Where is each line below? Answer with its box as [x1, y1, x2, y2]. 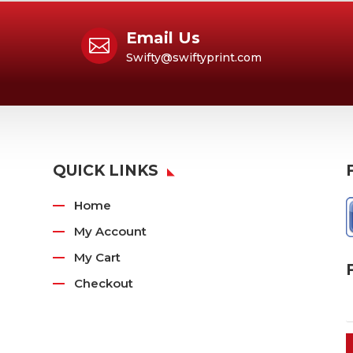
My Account [74, 224, 147, 239]
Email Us [126, 28, 201, 47]
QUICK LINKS [53, 162, 159, 180]
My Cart [74, 250, 121, 265]
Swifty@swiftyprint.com [126, 50, 262, 65]
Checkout [74, 276, 134, 291]
